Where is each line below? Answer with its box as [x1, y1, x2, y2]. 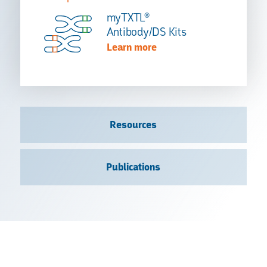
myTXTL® [106, 10, 150, 24]
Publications [106, 160, 161, 174]
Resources [110, 118, 157, 132]
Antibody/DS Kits [106, 24, 187, 39]
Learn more [106, 41, 157, 54]
